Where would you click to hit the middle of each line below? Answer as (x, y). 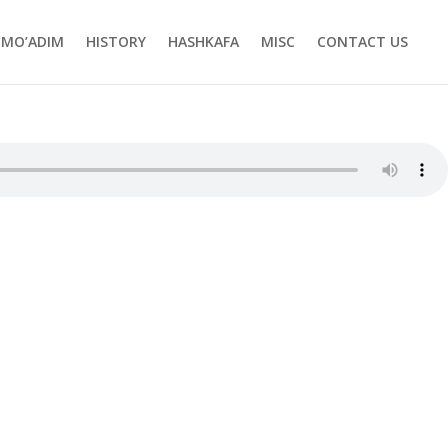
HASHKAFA (203, 41)
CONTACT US (362, 41)
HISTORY (115, 41)
